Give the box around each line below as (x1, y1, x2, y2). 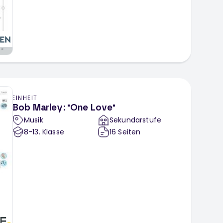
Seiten (118, 127, 141, 137)
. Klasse (38, 127, 64, 137)
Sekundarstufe (110, 115, 162, 125)
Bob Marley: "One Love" (12, 104, 116, 113)
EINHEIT (12, 94, 38, 103)
